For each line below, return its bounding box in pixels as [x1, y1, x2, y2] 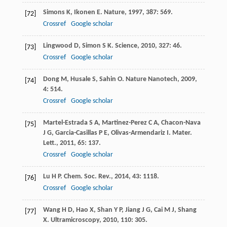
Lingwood [43, 42, 72, 50]
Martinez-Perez [101, 119, 147, 127]
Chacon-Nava [161, 119, 201, 127]
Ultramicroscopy [50, 216, 99, 224]
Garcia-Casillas [55, 129, 97, 137]
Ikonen [73, 9, 95, 17]
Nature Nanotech [125, 75, 177, 84]
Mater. [172, 129, 192, 137]
